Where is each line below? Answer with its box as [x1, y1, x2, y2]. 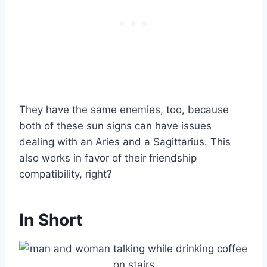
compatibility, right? [19, 167, 112, 180]
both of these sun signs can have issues [19, 119, 212, 132]
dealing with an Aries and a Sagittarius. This [19, 135, 231, 148]
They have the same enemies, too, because [19, 103, 229, 116]
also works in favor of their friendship [19, 151, 197, 164]
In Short [19, 209, 83, 230]
